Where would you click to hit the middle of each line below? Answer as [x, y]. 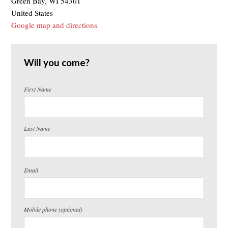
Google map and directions [54, 25]
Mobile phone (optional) [53, 209]
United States [32, 12]
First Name [38, 89]
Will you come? [57, 62]
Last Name [37, 128]
